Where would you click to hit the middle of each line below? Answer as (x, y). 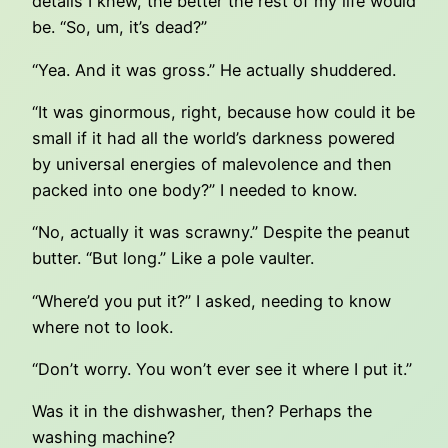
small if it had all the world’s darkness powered (213, 137)
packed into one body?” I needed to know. (194, 189)
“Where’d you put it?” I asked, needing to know (211, 300)
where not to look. (102, 326)
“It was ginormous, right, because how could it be (223, 111)
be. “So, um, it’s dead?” (119, 27)
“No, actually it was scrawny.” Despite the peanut (221, 232)
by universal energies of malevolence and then (212, 163)
